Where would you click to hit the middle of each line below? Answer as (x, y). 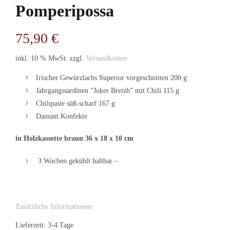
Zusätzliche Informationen (54, 207)
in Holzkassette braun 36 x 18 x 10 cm (75, 139)
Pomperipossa (65, 11)
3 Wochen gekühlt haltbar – (77, 161)
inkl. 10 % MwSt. (42, 59)
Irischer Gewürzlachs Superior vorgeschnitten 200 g (111, 78)
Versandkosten (106, 59)
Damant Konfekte (62, 117)
